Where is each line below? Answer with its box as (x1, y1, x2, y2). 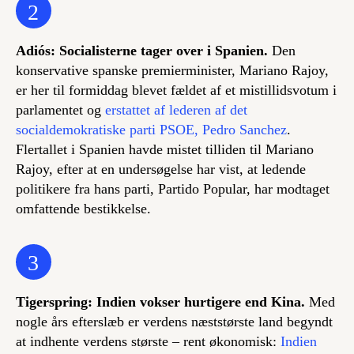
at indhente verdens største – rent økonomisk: (16, 333, 281, 349)
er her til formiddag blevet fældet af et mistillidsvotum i (16, 81, 337, 98)
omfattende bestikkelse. (16, 200, 151, 217)
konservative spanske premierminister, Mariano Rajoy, (16, 62, 329, 78)
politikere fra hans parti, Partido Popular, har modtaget (16, 180, 330, 197)
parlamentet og (16, 101, 105, 118)
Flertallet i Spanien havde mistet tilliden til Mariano (16, 141, 314, 157)
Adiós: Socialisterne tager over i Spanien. (16, 42, 268, 58)
